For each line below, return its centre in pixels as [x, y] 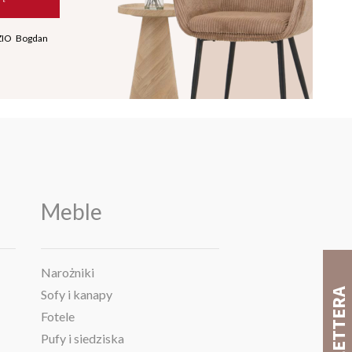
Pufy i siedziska [82, 339]
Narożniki [67, 273]
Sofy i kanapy [76, 295]
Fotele [57, 317]
